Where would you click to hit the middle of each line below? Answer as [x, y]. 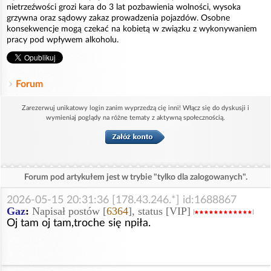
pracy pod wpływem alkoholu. [63, 40]
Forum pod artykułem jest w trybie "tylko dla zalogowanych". [135, 178]
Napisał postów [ [69, 211]
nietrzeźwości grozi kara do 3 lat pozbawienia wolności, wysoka [124, 8]
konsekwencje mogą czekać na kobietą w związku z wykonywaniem [132, 29]
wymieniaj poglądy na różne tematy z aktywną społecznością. [135, 118]
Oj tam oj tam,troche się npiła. [79, 223]
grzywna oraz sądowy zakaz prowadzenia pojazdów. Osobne [118, 18]
